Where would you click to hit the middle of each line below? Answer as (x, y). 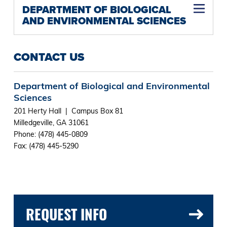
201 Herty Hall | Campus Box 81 (68, 111)
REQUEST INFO (66, 214)
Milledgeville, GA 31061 (51, 122)
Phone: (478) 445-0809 (50, 134)
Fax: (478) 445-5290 (46, 146)
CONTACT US (49, 57)
